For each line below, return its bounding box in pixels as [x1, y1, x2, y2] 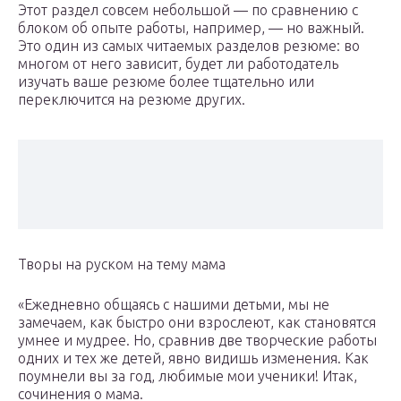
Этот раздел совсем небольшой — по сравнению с [18, 2, 358, 19]
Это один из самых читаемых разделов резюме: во [18, 38, 360, 55]
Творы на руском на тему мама [18, 256, 226, 273]
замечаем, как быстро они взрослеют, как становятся [18, 314, 376, 331]
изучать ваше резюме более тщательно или [18, 73, 314, 90]
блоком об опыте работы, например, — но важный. [18, 20, 364, 37]
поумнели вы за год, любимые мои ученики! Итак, [18, 368, 357, 385]
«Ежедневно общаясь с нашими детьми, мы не [18, 296, 329, 313]
